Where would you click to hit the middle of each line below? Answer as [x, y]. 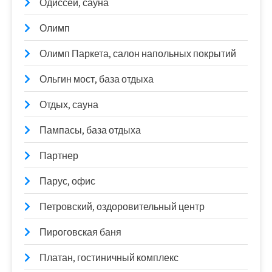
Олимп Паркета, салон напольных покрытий [138, 53]
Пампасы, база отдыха [90, 130]
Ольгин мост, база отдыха [97, 79]
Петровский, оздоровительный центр [122, 206]
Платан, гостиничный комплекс [109, 257]
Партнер [59, 155]
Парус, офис [67, 181]
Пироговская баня [80, 232]
